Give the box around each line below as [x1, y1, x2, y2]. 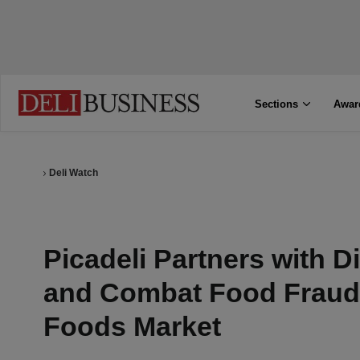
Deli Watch [49, 167, 99, 178]
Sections [255, 98, 299, 110]
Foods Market [43, 311, 221, 342]
